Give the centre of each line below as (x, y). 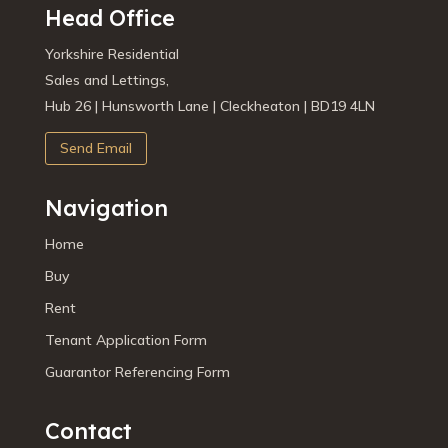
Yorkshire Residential (111, 54)
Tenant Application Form (125, 340)
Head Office (109, 18)
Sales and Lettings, (106, 80)
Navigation (106, 208)
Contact (88, 431)
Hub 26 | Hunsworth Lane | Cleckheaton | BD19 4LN (209, 106)
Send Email (95, 148)
